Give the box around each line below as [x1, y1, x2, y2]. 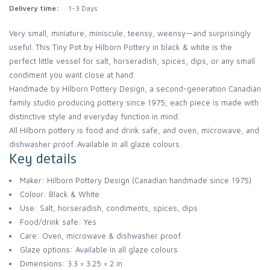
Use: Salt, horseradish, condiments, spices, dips [20, 202, 198, 213]
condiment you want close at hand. [9, 70, 135, 80]
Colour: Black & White [20, 189, 99, 199]
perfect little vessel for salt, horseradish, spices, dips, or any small [9, 56, 255, 66]
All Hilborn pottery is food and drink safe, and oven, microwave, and [9, 125, 259, 136]
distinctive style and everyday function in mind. [9, 111, 180, 122]
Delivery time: [9, 4, 59, 13]
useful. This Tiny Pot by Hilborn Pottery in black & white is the [9, 42, 232, 52]
